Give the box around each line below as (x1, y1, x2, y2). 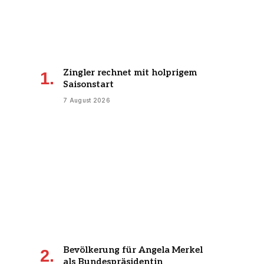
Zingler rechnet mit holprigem (63, 67, 197, 78)
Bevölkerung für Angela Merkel (63, 245, 203, 256)
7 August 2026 (63, 96, 110, 104)
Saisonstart (63, 78, 114, 90)
